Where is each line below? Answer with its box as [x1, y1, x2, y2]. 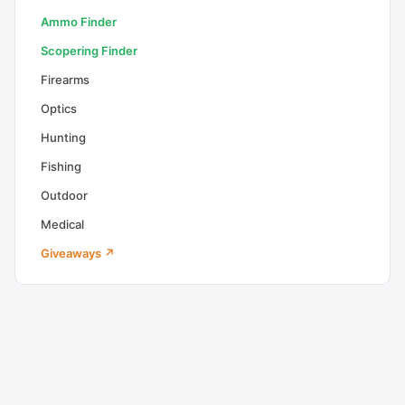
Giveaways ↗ [41, 246, 115, 260]
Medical [41, 217, 84, 231]
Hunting [41, 130, 86, 145]
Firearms [41, 72, 89, 87]
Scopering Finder [41, 43, 137, 58]
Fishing [41, 159, 81, 174]
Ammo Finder [41, 14, 117, 29]
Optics [41, 101, 77, 116]
